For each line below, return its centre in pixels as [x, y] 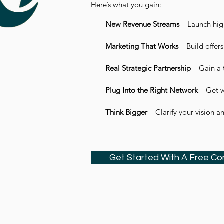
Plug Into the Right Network [152, 90]
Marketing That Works [142, 46]
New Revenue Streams [142, 24]
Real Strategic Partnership [148, 68]
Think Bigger [126, 112]
